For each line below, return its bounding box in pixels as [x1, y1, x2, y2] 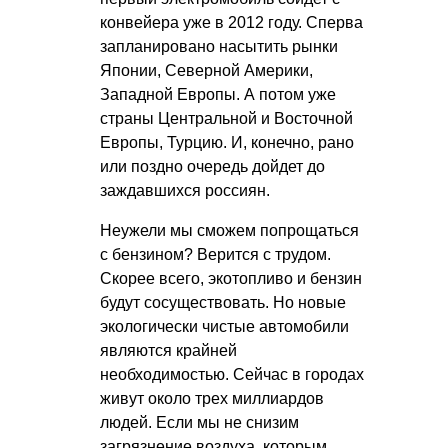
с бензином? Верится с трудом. [100, 245, 331, 263]
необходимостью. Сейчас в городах [100, 365, 364, 383]
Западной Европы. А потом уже [100, 85, 336, 103]
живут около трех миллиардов [100, 389, 324, 407]
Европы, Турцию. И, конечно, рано [100, 133, 354, 151]
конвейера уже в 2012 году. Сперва [100, 13, 363, 31]
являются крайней [100, 341, 237, 359]
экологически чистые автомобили [100, 317, 349, 335]
